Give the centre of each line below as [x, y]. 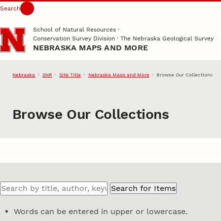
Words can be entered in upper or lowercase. [101, 212]
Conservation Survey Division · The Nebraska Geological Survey [123, 38]
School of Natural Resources [74, 29]
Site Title [70, 74]
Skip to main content [45, 14]
